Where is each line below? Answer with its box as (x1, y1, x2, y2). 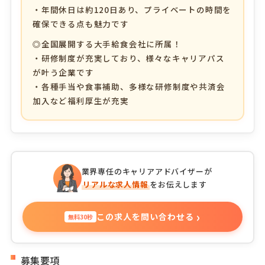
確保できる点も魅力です (32, 18, 129, 30)
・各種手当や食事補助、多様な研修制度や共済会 (32, 80, 225, 93)
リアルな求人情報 (83, 179, 148, 190)
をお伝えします (150, 179, 207, 190)
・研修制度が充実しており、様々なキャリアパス (32, 52, 225, 64)
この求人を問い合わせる (96, 211, 194, 223)
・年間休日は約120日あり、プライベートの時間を (32, 4, 232, 16)
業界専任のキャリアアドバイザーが (81, 166, 212, 177)
